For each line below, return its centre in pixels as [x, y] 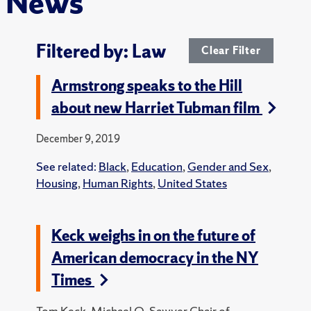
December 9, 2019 [78, 138]
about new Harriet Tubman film [157, 108]
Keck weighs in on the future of [153, 235]
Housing [57, 183]
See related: [67, 166]
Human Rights [117, 183]
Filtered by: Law [101, 51]
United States [192, 183]
